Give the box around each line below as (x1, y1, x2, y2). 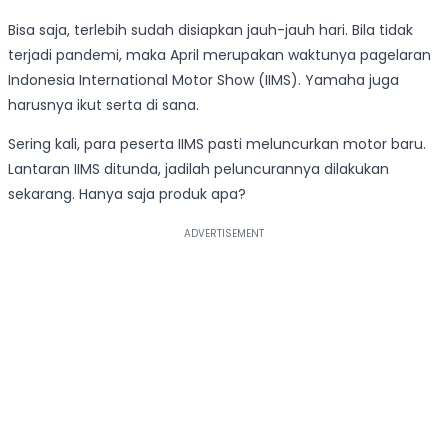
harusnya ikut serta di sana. (8, 95, 199, 116)
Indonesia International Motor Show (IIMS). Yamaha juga (8, 70, 399, 91)
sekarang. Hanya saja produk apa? (8, 184, 246, 205)
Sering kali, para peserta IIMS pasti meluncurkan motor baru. (8, 134, 426, 155)
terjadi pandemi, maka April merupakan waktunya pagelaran (8, 45, 431, 66)
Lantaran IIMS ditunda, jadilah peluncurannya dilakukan (8, 159, 389, 180)
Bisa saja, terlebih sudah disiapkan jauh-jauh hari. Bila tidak (8, 20, 413, 41)
